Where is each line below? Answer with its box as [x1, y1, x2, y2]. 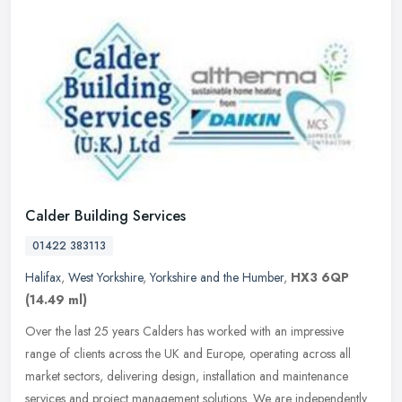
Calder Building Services [25, 205, 186, 227]
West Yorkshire [68, 268, 143, 287]
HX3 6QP [291, 268, 349, 287]
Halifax [25, 268, 61, 287]
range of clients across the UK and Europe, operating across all [25, 345, 351, 363]
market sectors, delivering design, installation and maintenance [25, 367, 348, 386]
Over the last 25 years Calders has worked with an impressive [25, 322, 344, 341]
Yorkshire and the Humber [150, 268, 284, 287]
